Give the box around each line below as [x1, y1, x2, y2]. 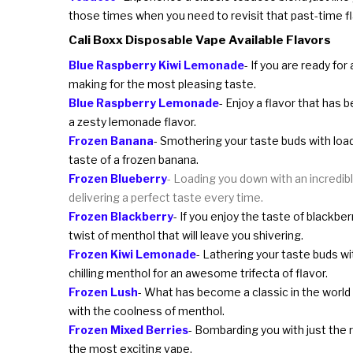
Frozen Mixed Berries [69, 322, 188, 336]
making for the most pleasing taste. [69, 76, 256, 91]
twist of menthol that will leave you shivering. [69, 228, 303, 242]
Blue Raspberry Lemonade [69, 95, 219, 110]
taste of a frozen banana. [69, 152, 199, 166]
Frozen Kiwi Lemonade [69, 247, 196, 261]
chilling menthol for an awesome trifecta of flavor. [69, 266, 328, 280]
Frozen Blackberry [69, 209, 173, 223]
